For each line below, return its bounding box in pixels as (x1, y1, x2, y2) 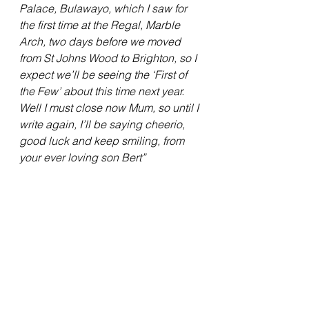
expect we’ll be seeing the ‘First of (19, 68, 190, 82)
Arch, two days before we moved (19, 34, 183, 49)
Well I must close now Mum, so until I (19, 101, 201, 115)
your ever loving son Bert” (19, 150, 146, 165)
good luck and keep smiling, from (19, 134, 187, 148)
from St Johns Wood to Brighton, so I (19, 51, 199, 66)
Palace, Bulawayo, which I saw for (19, 1, 190, 16)
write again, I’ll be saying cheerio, (19, 117, 188, 132)
